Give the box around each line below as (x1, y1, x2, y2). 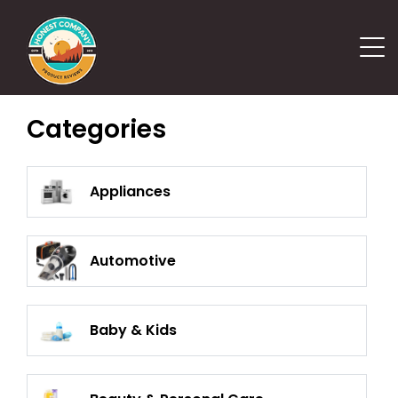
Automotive (90, 251, 176, 271)
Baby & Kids (90, 320, 177, 340)
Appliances (90, 181, 171, 202)
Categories (27, 112, 166, 147)
